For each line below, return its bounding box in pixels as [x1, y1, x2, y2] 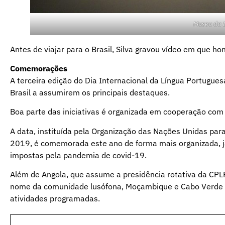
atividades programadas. [10, 193, 100, 204]
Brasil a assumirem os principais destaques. [10, 87, 170, 97]
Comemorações [10, 63, 67, 73]
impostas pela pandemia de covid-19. [10, 150, 147, 160]
